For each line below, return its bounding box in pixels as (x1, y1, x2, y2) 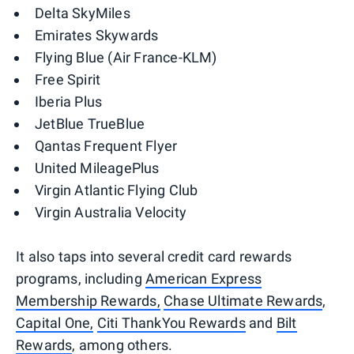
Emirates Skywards (35, 26, 159, 43)
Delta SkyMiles (35, 4, 130, 21)
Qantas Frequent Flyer (35, 137, 178, 154)
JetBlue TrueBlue (35, 115, 145, 132)
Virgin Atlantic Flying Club (35, 181, 198, 198)
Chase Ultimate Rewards (164, 292, 323, 309)
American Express (145, 269, 262, 287)
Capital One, (16, 314, 94, 331)
